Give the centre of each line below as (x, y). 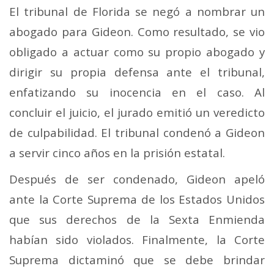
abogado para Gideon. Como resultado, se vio (137, 32)
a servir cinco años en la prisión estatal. (117, 153)
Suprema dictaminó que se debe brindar (137, 260)
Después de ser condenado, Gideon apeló (137, 179)
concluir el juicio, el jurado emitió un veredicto (137, 113)
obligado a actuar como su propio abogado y (137, 52)
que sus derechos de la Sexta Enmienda (137, 220)
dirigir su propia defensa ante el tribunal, (137, 72)
